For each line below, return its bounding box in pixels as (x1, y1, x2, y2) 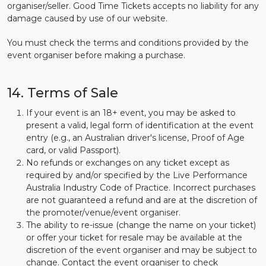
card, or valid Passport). (26, 145, 121, 156)
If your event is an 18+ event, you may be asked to (26, 107, 236, 118)
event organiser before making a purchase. (7, 50, 185, 61)
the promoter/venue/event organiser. (26, 207, 180, 218)
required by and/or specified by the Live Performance (26, 170, 248, 180)
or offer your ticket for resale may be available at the (26, 232, 242, 243)
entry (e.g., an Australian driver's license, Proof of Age (26, 132, 245, 143)
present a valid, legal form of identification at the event (26, 120, 254, 131)
